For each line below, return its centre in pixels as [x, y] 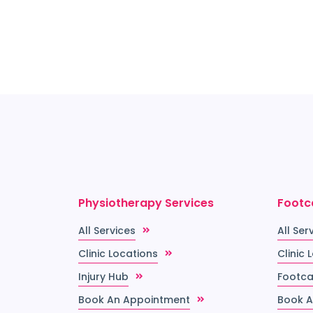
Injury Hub [103, 277]
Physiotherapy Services [146, 203]
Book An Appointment [134, 300]
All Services [107, 231]
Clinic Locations [118, 254]
